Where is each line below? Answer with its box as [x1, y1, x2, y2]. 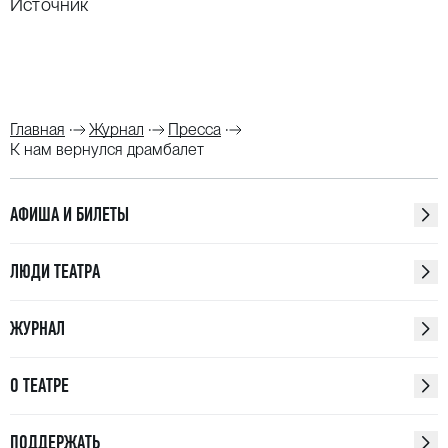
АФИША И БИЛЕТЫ [10, 203, 129, 226]
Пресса [168, 120, 221, 139]
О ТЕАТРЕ [10, 374, 69, 397]
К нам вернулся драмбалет [10, 140, 204, 159]
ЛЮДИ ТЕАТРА [10, 260, 100, 283]
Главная [10, 120, 65, 139]
